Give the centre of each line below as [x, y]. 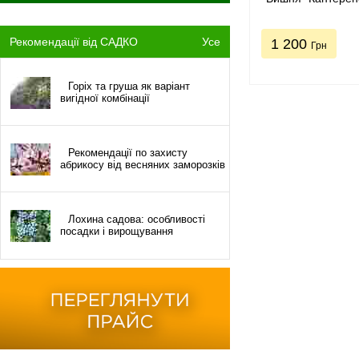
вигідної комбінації [105, 98]
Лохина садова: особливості [137, 219]
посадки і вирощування [117, 231]
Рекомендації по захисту [128, 153]
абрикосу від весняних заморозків [143, 165]
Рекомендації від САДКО [74, 42]
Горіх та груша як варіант [129, 86]
